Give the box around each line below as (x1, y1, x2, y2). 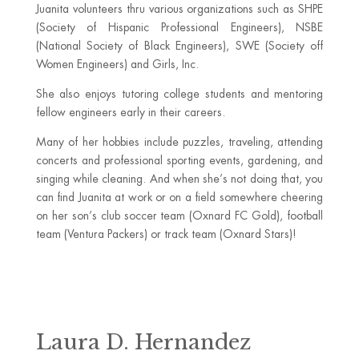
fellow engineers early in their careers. (35, 105, 225, 119)
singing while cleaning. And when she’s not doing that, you (35, 171, 324, 186)
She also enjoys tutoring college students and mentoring (35, 87, 324, 101)
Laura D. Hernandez (35, 329, 251, 355)
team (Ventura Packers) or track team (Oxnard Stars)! (35, 227, 296, 241)
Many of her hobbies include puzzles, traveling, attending (35, 135, 324, 149)
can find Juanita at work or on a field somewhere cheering (35, 190, 324, 204)
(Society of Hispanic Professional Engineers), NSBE (35, 20, 324, 34)
